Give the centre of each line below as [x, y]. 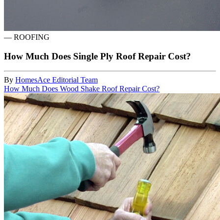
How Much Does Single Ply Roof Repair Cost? [97, 56]
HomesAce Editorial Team [56, 80]
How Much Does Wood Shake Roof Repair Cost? [82, 89]
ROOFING [32, 37]
